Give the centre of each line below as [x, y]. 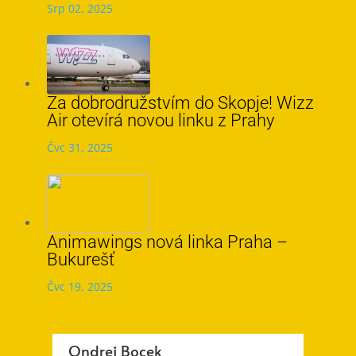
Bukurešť [81, 259]
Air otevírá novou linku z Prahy [160, 120]
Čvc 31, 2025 [79, 147]
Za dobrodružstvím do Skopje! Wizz [180, 103]
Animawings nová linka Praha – [167, 242]
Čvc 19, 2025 [79, 286]
